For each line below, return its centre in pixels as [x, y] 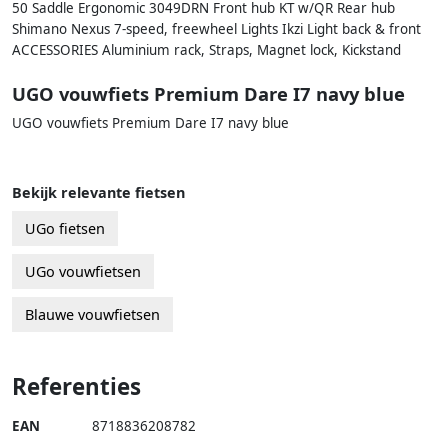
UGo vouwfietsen [83, 272]
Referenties [76, 387]
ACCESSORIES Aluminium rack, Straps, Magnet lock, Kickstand [206, 49]
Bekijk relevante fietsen [98, 193]
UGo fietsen [65, 229]
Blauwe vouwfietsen [92, 315]
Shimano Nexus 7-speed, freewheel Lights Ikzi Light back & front [216, 28]
